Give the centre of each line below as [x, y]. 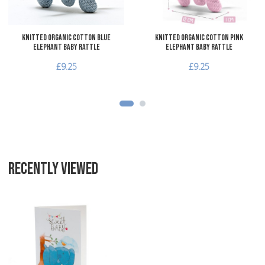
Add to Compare [151, 235]
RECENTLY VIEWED [53, 169]
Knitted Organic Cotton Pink [199, 38]
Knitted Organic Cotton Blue [66, 38]
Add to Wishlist [148, 210]
